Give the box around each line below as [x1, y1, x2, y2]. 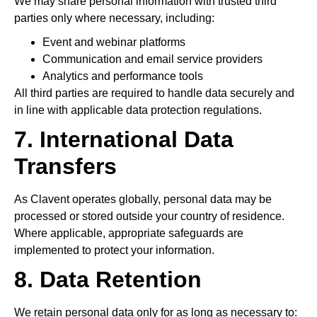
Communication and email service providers [42, 53, 263, 65]
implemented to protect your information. [14, 244, 214, 256]
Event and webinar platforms [42, 36, 185, 48]
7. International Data [14, 127, 234, 152]
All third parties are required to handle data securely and [14, 87, 294, 99]
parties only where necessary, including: [14, 12, 214, 24]
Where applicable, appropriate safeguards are [14, 227, 243, 239]
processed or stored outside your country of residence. [14, 210, 284, 222]
